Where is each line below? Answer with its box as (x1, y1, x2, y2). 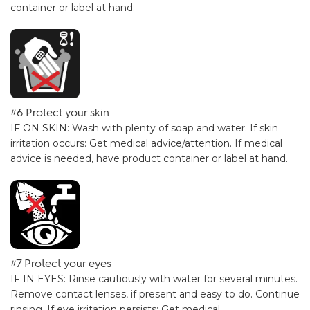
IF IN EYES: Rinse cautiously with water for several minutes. (10, 273, 298, 285)
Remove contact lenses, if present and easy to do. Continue (10, 288, 300, 300)
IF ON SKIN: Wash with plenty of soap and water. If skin (10, 122, 278, 134)
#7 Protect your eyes (10, 257, 111, 270)
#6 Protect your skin (10, 106, 109, 119)
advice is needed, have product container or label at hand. (10, 152, 288, 165)
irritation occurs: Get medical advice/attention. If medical (10, 137, 282, 149)
